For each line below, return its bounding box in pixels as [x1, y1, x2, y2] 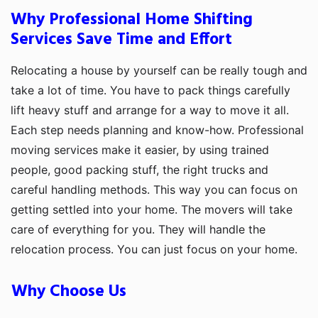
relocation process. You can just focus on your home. [11, 242, 297, 257]
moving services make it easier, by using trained [11, 143, 269, 158]
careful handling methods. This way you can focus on [11, 182, 297, 197]
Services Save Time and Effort [11, 26, 232, 54]
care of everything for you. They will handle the [11, 222, 265, 237]
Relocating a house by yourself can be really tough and [11, 63, 307, 78]
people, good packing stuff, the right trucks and [11, 163, 268, 177]
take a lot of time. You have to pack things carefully [11, 83, 290, 98]
